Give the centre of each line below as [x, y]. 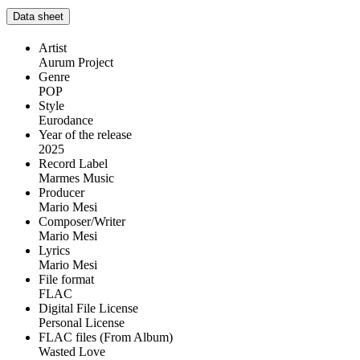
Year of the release [85, 134]
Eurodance [66, 120]
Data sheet [38, 16]
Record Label [73, 163]
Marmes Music [76, 178]
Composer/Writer [82, 221]
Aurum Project [76, 62]
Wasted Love [72, 351]
